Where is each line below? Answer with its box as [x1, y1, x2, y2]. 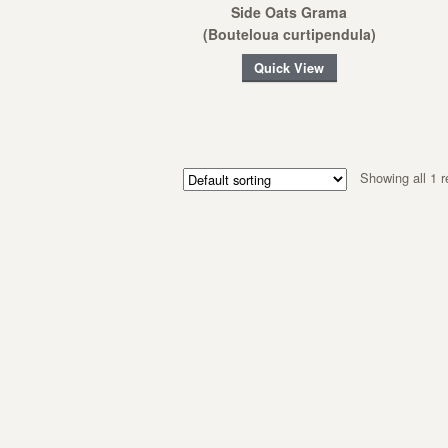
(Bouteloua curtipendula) [202, 24, 376, 45]
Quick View [254, 58, 325, 77]
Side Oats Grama [231, 2, 348, 23]
